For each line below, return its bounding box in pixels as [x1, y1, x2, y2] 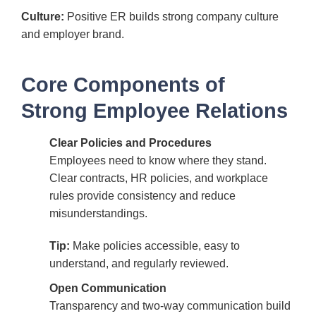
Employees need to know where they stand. [49, 154, 267, 167]
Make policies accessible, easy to [70, 240, 240, 253]
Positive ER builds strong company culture [64, 11, 279, 23]
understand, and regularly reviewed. [49, 257, 229, 270]
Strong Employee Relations [21, 99, 288, 123]
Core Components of [21, 73, 225, 97]
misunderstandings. [49, 207, 147, 220]
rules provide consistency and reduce [49, 190, 236, 202]
